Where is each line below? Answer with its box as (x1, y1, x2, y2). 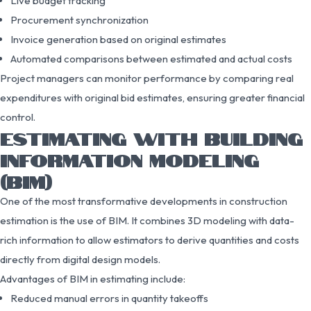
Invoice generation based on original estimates (10, 32, 226, 46)
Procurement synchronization (10, 12, 149, 26)
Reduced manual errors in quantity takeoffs (10, 291, 208, 305)
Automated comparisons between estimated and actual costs (10, 51, 292, 65)
